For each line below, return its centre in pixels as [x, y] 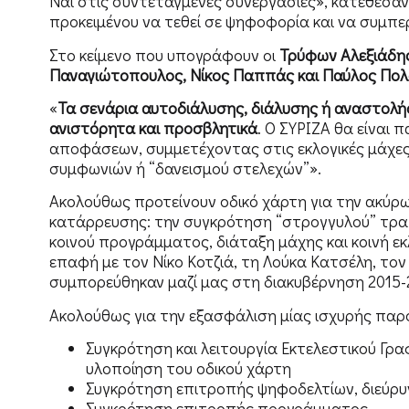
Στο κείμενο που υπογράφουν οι [164, 54]
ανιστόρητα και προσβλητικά [153, 127]
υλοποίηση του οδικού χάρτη [188, 368]
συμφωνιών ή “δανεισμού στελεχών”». [185, 168]
